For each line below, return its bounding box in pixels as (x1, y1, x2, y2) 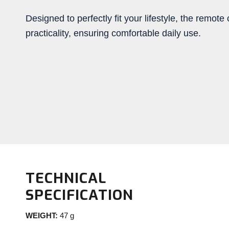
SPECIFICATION (26, 185, 133, 204)
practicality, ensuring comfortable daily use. (26, 28, 201, 38)
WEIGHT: (26, 211, 58, 220)
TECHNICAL (26, 168, 106, 188)
